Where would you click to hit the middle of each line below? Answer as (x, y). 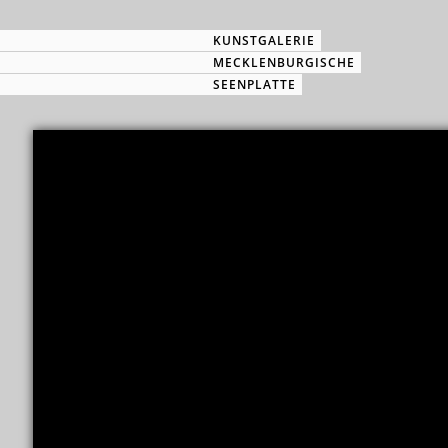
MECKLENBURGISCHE (284, 62)
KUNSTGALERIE (264, 40)
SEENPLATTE (254, 84)
